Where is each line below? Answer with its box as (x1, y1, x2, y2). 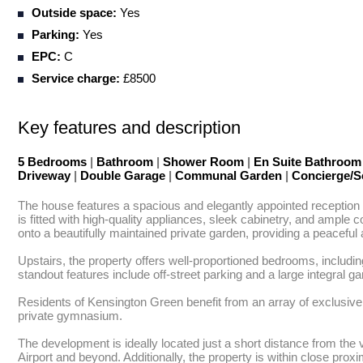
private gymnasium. (18, 309, 122, 322)
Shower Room (160, 155, 247, 169)
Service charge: (32, 71, 120, 85)
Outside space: (32, 6, 117, 19)
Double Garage (77, 169, 169, 182)
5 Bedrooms (18, 155, 90, 169)
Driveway (18, 169, 74, 182)
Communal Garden (172, 169, 285, 182)
